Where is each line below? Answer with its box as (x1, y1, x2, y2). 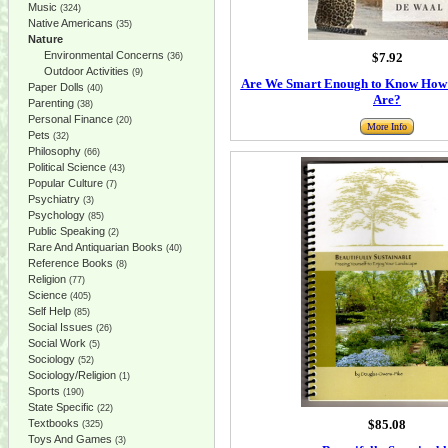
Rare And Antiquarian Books (28, 241, 163, 253)
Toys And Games (28, 433, 112, 445)
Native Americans (28, 17, 113, 29)
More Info (367, 121, 407, 132)
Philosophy (28, 145, 81, 157)
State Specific (28, 401, 94, 413)
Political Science (28, 161, 106, 173)
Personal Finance (28, 113, 113, 125)
